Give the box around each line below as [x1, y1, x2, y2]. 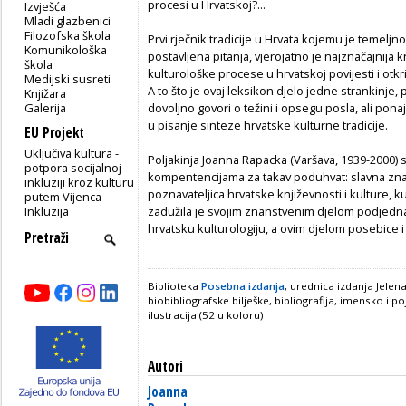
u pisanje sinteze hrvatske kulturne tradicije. [148, 116, 388, 133]
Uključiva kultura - [24, 144, 120, 161]
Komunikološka [24, 41, 108, 58]
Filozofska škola [24, 26, 111, 43]
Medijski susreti [24, 70, 111, 87]
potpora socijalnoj [24, 159, 122, 176]
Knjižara [24, 84, 67, 101]
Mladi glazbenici [24, 12, 111, 29]
